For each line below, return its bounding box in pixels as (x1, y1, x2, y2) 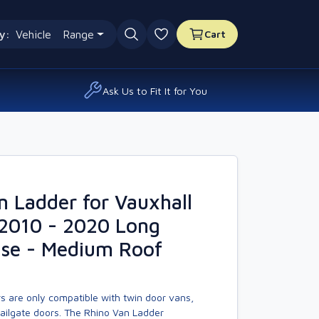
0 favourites (160, 35, 229, 48)
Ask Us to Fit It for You (103, 84, 207, 97)
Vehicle (15, 28, 51, 41)
